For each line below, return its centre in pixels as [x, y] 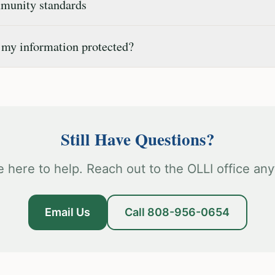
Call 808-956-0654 [177, 212]
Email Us [67, 212]
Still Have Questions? [137, 139]
